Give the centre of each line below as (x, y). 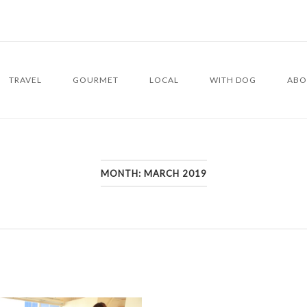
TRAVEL (25, 79)
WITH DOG (233, 79)
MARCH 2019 (175, 173)
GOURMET (96, 79)
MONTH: (122, 173)
